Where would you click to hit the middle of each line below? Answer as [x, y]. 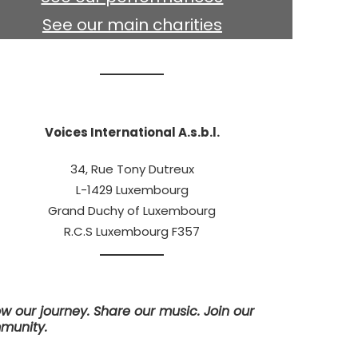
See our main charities [132, 25]
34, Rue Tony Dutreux [132, 169]
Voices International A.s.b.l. [132, 133]
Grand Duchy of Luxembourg [132, 211]
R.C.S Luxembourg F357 [132, 232]
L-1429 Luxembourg [132, 190]
